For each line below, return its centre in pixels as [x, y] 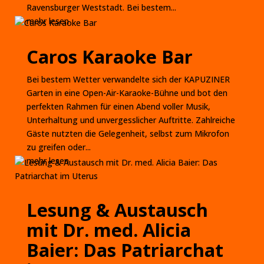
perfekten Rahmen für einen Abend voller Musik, [118, 106]
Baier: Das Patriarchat [125, 250]
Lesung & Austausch [117, 210]
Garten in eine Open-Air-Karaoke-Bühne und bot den [127, 93]
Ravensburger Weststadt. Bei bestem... [101, 7]
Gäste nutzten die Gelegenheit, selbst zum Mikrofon [128, 133]
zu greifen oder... [58, 147]
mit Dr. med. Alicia [108, 230]
